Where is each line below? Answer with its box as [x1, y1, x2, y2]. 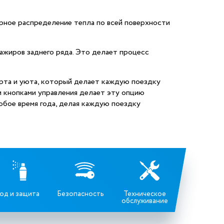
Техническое [123, 189, 166, 199]
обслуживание [121, 196, 168, 206]
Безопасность [56, 189, 104, 199]
